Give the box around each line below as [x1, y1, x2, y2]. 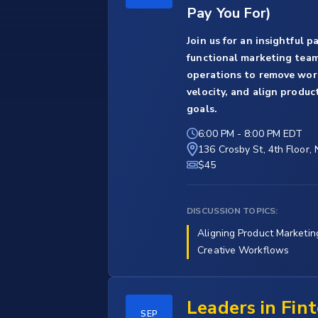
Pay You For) [187, 4, 272, 23]
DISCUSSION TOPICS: [187, 205, 278, 217]
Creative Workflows [197, 243, 289, 258]
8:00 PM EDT [244, 127, 303, 141]
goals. [187, 102, 217, 116]
